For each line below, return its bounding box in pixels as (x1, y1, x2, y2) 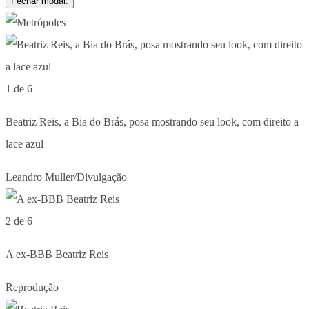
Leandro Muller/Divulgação (6, 170, 127, 183)
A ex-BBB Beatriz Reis (6, 248, 108, 260)
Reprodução (6, 281, 59, 293)
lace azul (6, 137, 43, 150)
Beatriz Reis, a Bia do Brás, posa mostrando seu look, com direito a (6, 115, 299, 128)
